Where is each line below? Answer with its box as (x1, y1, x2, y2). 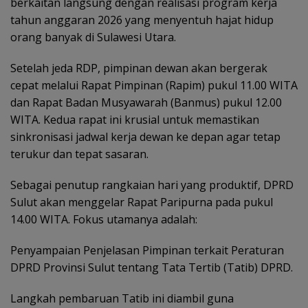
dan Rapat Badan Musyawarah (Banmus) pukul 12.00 (10, 94, 282, 110)
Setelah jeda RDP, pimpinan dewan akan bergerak (10, 60, 267, 76)
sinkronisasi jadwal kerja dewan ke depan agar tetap (10, 129, 280, 144)
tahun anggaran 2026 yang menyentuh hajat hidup (10, 12, 274, 27)
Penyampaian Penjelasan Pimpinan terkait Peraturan (10, 242, 284, 258)
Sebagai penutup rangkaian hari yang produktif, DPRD (10, 177, 294, 192)
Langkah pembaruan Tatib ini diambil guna (10, 290, 234, 306)
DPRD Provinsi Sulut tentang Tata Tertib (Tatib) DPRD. (10, 259, 293, 275)
